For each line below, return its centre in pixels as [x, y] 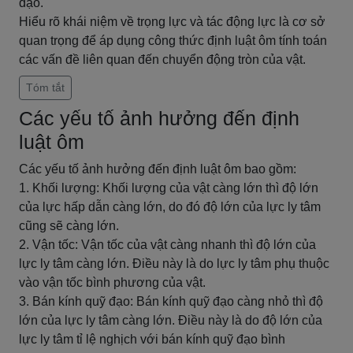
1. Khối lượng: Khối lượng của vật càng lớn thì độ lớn [169, 188]
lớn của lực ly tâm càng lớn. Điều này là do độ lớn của [171, 320]
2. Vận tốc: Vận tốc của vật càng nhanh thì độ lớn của [167, 245]
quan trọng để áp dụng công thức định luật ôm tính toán [173, 41]
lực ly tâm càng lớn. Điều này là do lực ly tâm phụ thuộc [174, 264]
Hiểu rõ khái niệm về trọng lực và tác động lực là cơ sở [172, 22]
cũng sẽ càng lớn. [69, 226]
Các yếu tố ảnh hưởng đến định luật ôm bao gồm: [158, 169]
